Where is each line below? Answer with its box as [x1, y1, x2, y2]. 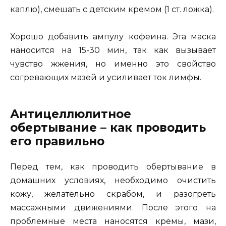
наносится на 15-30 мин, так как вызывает [10, 45, 216, 55]
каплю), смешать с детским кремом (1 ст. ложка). [10, 5, 214, 15]
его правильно [10, 134, 104, 149]
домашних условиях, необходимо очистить [10, 176, 216, 186]
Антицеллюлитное [10, 107, 131, 122]
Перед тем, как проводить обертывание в [10, 162, 216, 172]
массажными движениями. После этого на [10, 203, 216, 213]
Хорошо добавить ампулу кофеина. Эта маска [10, 32, 216, 42]
